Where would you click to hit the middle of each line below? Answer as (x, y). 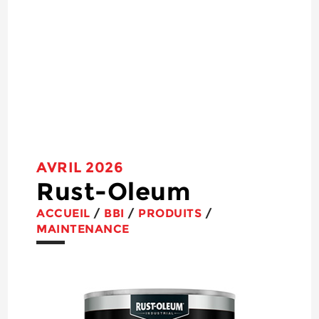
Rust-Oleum (114, 192)
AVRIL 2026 (80, 167)
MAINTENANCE (83, 229)
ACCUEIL (63, 213)
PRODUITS (170, 213)
